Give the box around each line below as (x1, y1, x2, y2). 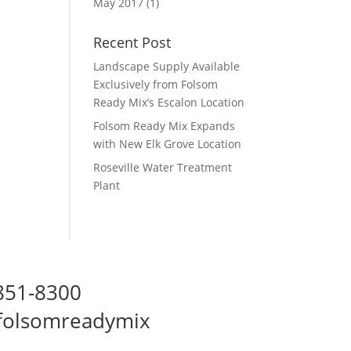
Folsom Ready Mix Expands (93, 118, 236, 133)
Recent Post (93, 33, 172, 52)
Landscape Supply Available (93, 59, 241, 74)
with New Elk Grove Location (93, 136, 242, 151)
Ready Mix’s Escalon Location (93, 95, 245, 110)
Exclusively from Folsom (93, 77, 219, 92)
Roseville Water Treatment (93, 160, 233, 175)
